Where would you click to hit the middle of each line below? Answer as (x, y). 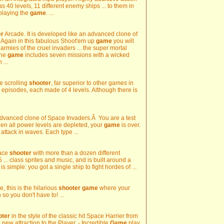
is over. (130, 125)
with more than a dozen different (76, 153)
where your (114, 188)
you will (123, 41)
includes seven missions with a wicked (76, 55)
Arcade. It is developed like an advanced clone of (70, 34)
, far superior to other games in (92, 83)
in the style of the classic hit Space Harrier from (74, 216)
